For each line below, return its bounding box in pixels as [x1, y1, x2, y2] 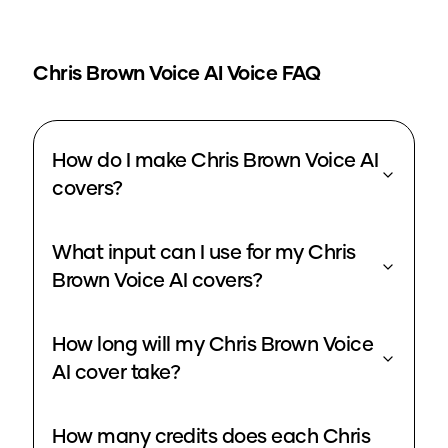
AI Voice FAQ [199, 64, 320, 85]
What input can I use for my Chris [52, 243, 356, 264]
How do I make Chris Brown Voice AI [52, 151, 378, 172]
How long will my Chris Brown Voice [52, 335, 373, 356]
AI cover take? [52, 363, 180, 384]
